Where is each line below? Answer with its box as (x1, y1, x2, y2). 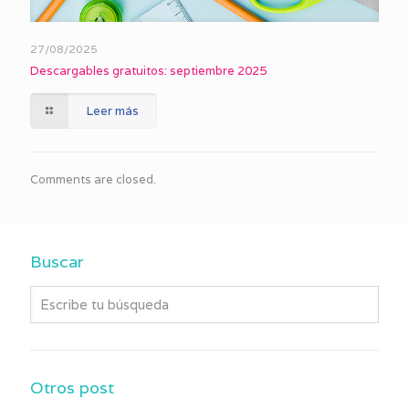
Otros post (30, 376, 114, 398)
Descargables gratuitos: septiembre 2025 (30, 62, 267, 79)
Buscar (30, 250, 84, 272)
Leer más (87, 102, 140, 119)
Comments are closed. (30, 171, 156, 187)
